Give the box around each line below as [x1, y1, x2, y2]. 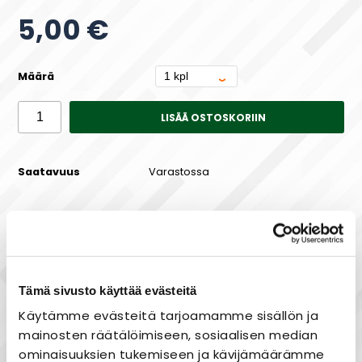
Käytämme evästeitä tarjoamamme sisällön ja [19, 306, 318, 324]
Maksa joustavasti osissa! [102, 259, 260, 279]
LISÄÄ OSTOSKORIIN [160, 110, 266, 124]
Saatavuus [18, 165, 81, 179]
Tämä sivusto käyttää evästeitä [19, 283, 197, 297]
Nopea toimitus [123, 341, 220, 360]
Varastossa [148, 165, 209, 179]
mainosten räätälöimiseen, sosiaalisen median [19, 326, 318, 343]
